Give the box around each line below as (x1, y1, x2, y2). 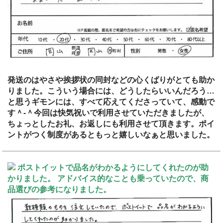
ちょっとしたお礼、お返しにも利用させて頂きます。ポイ (7, 119, 215, 128)
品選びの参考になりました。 (7, 185, 111, 194)
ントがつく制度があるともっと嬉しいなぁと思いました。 (7, 130, 215, 139)
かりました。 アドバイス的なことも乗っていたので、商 (7, 174, 209, 183)
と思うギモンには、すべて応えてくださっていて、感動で (7, 98, 215, 107)
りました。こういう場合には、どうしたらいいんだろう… (7, 87, 215, 96)
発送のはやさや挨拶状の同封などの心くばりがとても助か (7, 76, 215, 85)
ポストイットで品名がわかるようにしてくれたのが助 (17, 163, 209, 172)
